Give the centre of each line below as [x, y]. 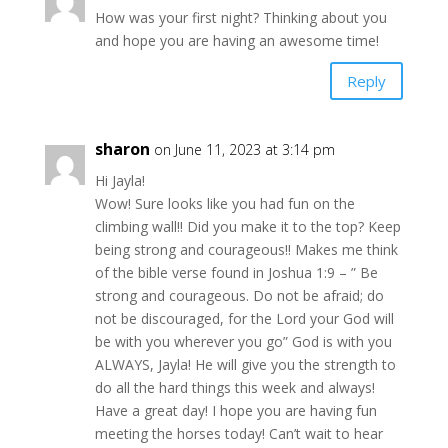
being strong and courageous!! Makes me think [246, 250]
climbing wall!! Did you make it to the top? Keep [247, 227]
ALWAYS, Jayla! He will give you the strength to [245, 365]
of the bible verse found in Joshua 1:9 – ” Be [236, 273]
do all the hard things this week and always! [234, 388]
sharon [122, 149]
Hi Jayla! [119, 181]
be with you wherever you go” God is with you [243, 342]
